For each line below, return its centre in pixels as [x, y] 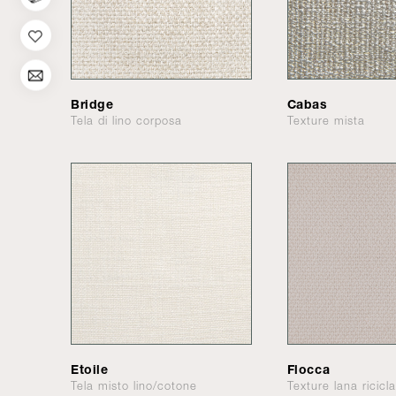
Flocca [308, 369]
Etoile [90, 369]
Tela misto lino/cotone [134, 386]
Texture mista [326, 120]
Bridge [92, 103]
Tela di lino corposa [126, 120]
